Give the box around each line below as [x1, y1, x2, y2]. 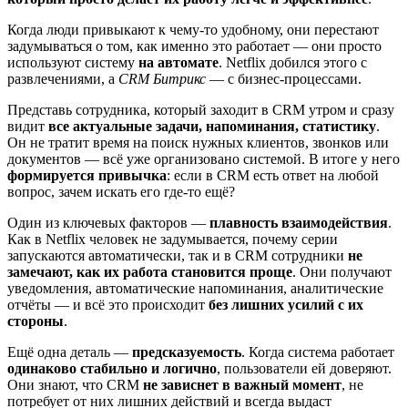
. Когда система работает [241, 344, 394, 361]
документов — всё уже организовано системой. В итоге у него [7, 151, 400, 168]
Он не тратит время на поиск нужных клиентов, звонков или [7, 135, 389, 151]
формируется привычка [7, 168, 167, 184]
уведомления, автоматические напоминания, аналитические [7, 280, 383, 297]
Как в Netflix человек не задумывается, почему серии [7, 231, 338, 248]
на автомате [138, 55, 219, 71]
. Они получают [292, 264, 392, 280]
